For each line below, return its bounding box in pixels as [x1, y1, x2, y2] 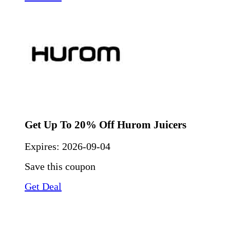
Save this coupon [25, 161, 95, 172]
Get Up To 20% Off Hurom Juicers [25, 118, 186, 131]
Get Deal [25, 181, 62, 193]
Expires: [25, 141, 62, 152]
